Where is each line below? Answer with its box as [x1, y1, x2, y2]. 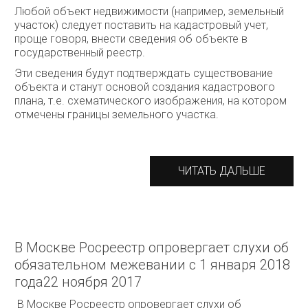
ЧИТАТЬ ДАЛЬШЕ [178, 164, 265, 177]
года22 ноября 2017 [14, 274, 145, 290]
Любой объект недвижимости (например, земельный [14, 5, 284, 18]
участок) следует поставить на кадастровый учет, [14, 19, 268, 32]
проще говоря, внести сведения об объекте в [14, 32, 247, 45]
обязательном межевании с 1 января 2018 [14, 256, 290, 273]
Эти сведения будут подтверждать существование [14, 67, 273, 80]
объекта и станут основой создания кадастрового [14, 80, 275, 93]
